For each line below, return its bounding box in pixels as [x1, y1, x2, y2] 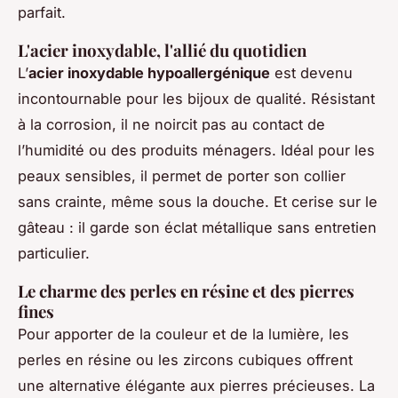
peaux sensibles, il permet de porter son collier [18, 167, 346, 186]
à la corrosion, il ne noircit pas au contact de [18, 115, 325, 134]
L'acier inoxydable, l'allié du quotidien [18, 39, 306, 62]
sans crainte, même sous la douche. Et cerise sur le [18, 193, 378, 211]
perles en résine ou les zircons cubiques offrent [18, 351, 353, 370]
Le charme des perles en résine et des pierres [18, 280, 354, 303]
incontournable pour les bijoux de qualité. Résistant [18, 90, 375, 108]
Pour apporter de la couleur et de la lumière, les [18, 325, 349, 344]
